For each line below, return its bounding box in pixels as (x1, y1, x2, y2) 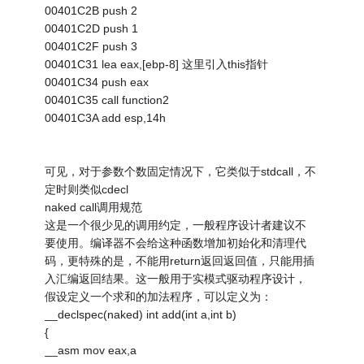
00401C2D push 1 (45, 21, 139, 35)
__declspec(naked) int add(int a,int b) (45, 307, 237, 321)
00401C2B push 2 (45, 3, 138, 17)
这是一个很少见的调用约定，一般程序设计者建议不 (45, 218, 307, 232)
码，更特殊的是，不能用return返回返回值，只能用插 (45, 253, 315, 267)
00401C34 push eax (45, 75, 149, 89)
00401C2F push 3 (45, 39, 138, 53)
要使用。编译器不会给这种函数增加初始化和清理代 (45, 236, 307, 249)
